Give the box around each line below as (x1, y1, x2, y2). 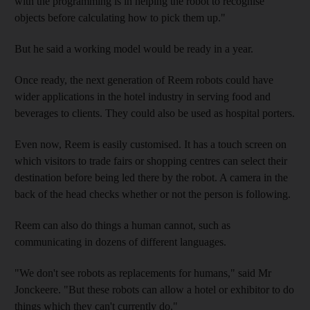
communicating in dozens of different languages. (15, 235, 226, 248)
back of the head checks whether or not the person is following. (15, 188, 291, 200)
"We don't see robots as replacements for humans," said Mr (15, 266, 271, 279)
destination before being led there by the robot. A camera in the (15, 171, 288, 183)
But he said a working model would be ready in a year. (15, 42, 253, 55)
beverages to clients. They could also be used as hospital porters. (15, 107, 295, 119)
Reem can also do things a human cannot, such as (15, 219, 230, 231)
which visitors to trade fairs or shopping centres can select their (15, 154, 287, 167)
